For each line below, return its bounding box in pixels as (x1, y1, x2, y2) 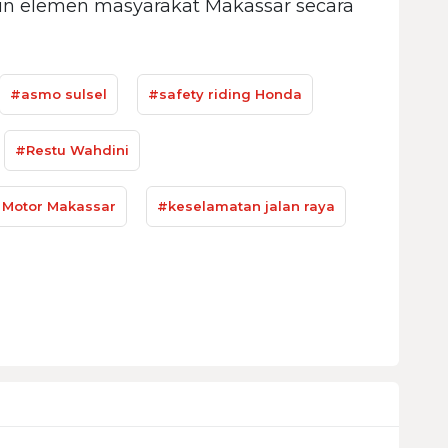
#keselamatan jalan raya (157, 197, 335, 214)
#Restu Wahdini (15, 141, 129, 158)
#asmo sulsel (10, 85, 107, 102)
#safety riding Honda (148, 85, 302, 102)
